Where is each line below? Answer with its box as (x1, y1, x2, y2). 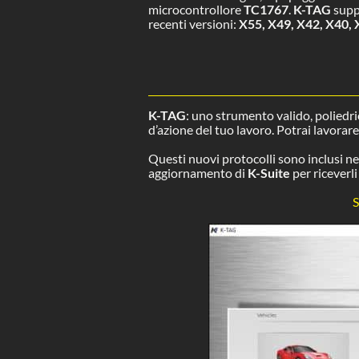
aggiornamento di (147, 164, 248, 180)
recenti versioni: (147, 15, 239, 31)
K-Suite (247, 164, 290, 180)
